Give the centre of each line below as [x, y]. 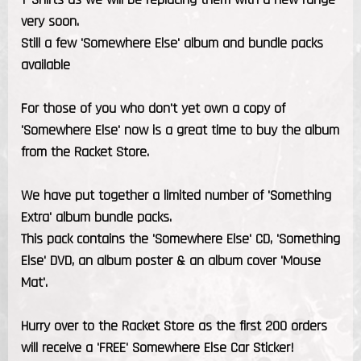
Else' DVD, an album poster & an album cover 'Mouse [171, 260]
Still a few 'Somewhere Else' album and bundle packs [172, 43]
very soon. [50, 21]
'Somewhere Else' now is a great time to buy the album [180, 130]
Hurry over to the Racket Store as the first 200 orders [174, 326]
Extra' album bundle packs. [98, 217]
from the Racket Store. [85, 151]
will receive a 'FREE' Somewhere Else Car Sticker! [158, 347]
